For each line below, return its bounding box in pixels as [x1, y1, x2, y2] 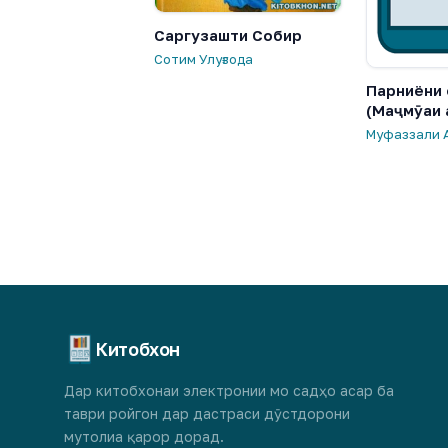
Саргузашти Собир [154, 25, 302, 44]
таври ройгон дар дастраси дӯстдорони [64, 404, 350, 422]
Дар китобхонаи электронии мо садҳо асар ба [64, 381, 394, 399]
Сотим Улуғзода [154, 50, 253, 67]
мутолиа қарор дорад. [64, 427, 224, 445]
